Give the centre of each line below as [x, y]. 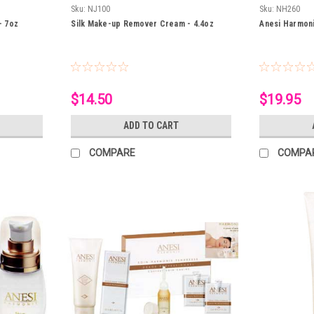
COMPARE [112, 153]
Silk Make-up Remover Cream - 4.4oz [142, 24]
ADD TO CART [151, 126]
